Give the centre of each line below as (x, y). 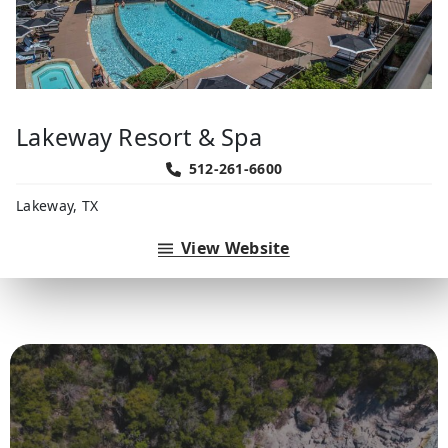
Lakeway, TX (57, 205)
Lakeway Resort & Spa (139, 136)
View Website (235, 248)
